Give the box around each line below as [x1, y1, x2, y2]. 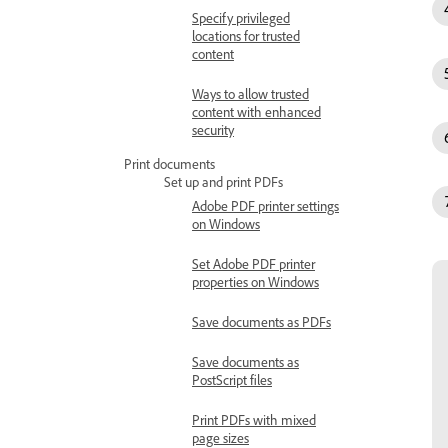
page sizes [192, 429, 249, 446]
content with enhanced [192, 103, 321, 120]
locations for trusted [192, 27, 300, 44]
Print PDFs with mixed [192, 411, 316, 428]
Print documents [124, 155, 215, 172]
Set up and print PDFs [164, 173, 283, 190]
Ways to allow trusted [192, 85, 309, 102]
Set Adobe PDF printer [192, 255, 315, 272]
